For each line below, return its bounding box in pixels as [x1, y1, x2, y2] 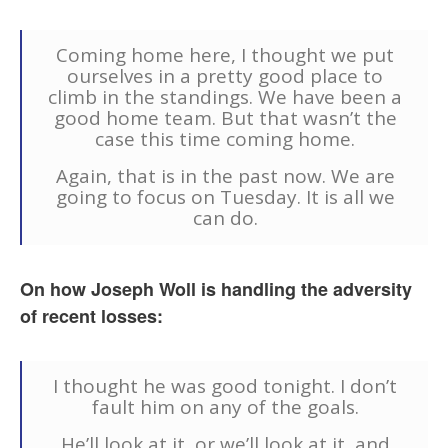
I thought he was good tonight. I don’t [53, 373, 397, 400]
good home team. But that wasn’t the [53, 105, 397, 132]
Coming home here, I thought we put [56, 42, 394, 69]
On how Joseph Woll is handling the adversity [20, 276, 412, 303]
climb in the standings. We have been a [48, 84, 402, 111]
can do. [192, 205, 258, 232]
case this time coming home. [95, 126, 355, 153]
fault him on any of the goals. [91, 394, 359, 421]
